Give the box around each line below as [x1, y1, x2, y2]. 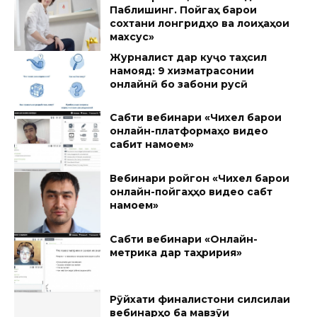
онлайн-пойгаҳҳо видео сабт [110, 185, 273, 199]
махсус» [110, 30, 155, 44]
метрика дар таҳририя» [110, 246, 243, 259]
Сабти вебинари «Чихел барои [110, 111, 282, 125]
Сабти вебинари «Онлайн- [110, 232, 258, 246]
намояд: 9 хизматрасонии [110, 64, 255, 77]
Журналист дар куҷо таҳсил [110, 50, 267, 64]
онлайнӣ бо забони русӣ [110, 77, 248, 91]
